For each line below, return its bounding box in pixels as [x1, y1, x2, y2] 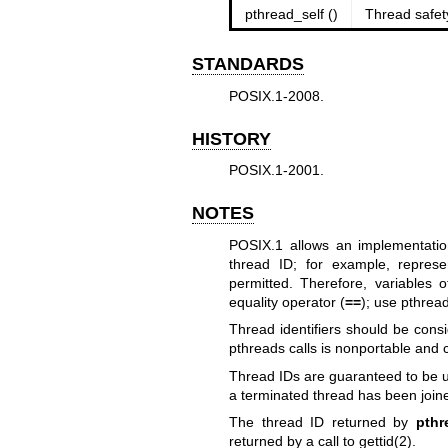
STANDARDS [192, 54, 304, 75]
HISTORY [192, 128, 271, 149]
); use [360, 293, 401, 310]
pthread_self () [244, 6, 338, 23]
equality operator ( [228, 293, 345, 310]
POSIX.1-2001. [228, 162, 324, 179]
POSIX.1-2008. [228, 87, 324, 104]
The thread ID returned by [228, 414, 416, 431]
